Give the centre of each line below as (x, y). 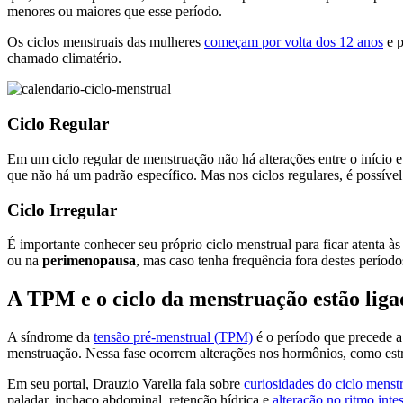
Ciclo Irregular (62, 210)
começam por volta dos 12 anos (294, 42)
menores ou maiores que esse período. (115, 12)
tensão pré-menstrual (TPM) (173, 337)
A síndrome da (50, 337)
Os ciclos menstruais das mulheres (106, 42)
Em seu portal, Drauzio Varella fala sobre (125, 384)
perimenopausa (89, 261)
